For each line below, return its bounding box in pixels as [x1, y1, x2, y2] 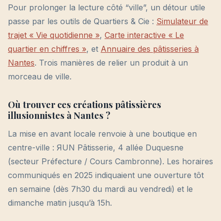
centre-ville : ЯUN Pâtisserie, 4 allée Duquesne [8, 143, 184, 153]
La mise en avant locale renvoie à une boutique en [8, 129, 197, 139]
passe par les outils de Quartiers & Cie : [8, 16, 156, 27]
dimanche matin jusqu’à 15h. [8, 198, 112, 208]
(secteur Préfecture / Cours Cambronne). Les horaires [8, 156, 213, 167]
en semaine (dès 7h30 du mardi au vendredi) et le [8, 184, 193, 194]
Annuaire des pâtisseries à [101, 44, 199, 54]
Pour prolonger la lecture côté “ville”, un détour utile [8, 2, 205, 13]
